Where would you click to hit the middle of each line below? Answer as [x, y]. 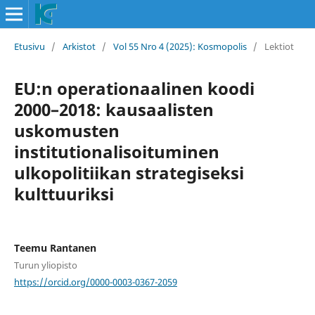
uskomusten [66, 130]
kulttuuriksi [64, 193]
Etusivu [29, 46]
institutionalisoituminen [116, 151]
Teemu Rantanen [55, 247]
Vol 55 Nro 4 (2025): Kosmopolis [180, 46]
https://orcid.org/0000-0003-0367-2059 [95, 282]
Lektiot [279, 46]
